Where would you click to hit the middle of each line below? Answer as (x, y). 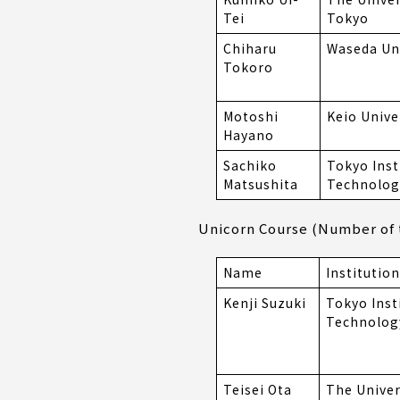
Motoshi (251, 117)
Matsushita (261, 184)
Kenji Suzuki (265, 303)
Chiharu (250, 49)
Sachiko (250, 166)
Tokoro (248, 67)
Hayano (249, 135)
